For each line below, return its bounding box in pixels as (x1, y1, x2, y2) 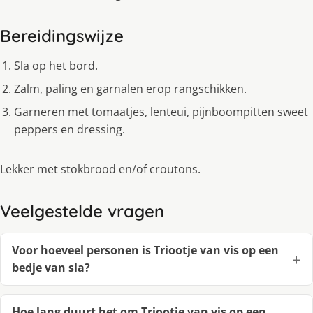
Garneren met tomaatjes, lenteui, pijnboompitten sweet (14, 104, 308, 120)
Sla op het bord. (14, 58, 98, 74)
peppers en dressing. (14, 122, 125, 138)
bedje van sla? (12, 260, 90, 276)
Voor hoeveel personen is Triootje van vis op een (12, 242, 279, 259)
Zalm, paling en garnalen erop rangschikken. (14, 81, 247, 97)
